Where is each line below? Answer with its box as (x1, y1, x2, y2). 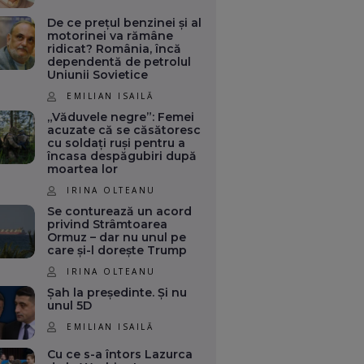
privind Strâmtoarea (47, 217, 168, 232)
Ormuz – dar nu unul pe (47, 230, 187, 245)
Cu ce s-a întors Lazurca (47, 346, 193, 362)
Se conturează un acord (47, 204, 193, 219)
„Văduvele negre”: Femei (47, 110, 195, 125)
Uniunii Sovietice (47, 67, 149, 83)
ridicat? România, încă (47, 41, 182, 57)
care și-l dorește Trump (47, 243, 188, 258)
